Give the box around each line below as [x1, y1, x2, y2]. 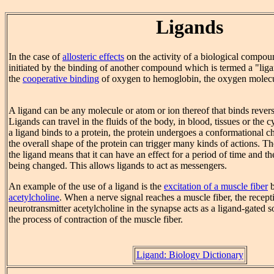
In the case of [9, 51, 62, 62]
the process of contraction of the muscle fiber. [9, 214, 183, 225]
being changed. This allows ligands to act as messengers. [9, 160, 227, 171]
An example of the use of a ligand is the [9, 181, 164, 192]
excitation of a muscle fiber [164, 181, 268, 192]
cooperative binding [23, 73, 99, 84]
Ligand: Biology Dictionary [136, 250, 243, 261]
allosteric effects [62, 51, 124, 62]
